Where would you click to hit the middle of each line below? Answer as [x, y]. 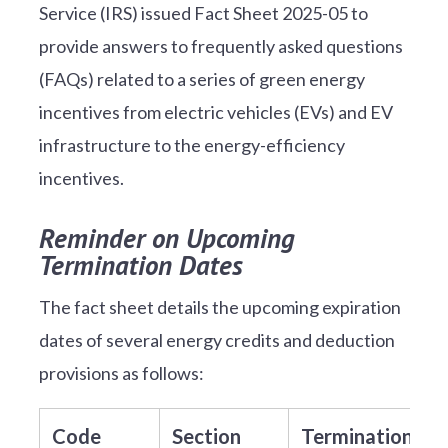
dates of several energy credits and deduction [216, 339]
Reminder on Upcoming [166, 237]
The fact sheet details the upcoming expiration [219, 306]
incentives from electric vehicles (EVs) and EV [215, 111]
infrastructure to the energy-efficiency [191, 144]
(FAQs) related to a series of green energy [201, 78]
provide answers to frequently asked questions [220, 45]
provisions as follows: [121, 372]
